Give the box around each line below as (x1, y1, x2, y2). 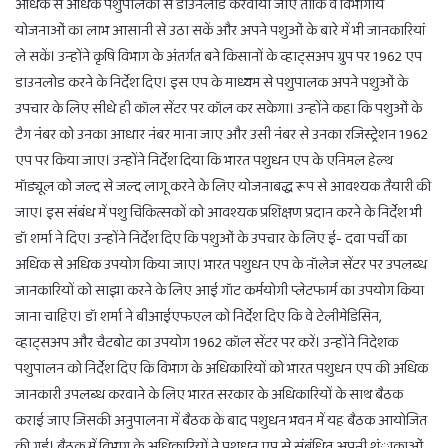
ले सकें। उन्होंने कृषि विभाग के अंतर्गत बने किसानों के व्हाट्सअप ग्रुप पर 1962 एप (15, 44, 422, 69)
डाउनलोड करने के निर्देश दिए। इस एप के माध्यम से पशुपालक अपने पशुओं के (15, 70, 408, 95)
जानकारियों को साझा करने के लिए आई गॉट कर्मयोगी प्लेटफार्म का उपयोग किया (15, 278, 424, 303)
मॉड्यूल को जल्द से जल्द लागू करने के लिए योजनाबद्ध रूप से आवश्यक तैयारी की (15, 174, 431, 199)
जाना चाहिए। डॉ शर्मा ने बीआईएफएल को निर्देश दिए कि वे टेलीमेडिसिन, (15, 304, 381, 329)
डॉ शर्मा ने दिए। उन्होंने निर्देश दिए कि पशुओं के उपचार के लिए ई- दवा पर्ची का (15, 226, 407, 251)
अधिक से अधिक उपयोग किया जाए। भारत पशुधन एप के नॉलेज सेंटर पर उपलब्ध (15, 252, 427, 277)
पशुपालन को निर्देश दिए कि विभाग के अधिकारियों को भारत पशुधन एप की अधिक (15, 356, 428, 381)
